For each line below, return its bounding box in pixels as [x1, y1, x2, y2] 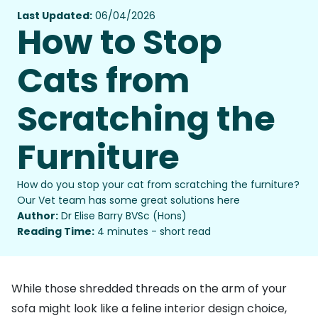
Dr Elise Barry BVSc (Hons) [61, 209, 187, 224]
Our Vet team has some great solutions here [17, 193, 240, 208]
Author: [17, 209, 58, 224]
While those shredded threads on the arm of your [11, 280, 287, 297]
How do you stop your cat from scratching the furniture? [17, 177, 300, 192]
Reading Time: [17, 224, 94, 239]
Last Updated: [17, 9, 92, 23]
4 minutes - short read [97, 224, 211, 239]
